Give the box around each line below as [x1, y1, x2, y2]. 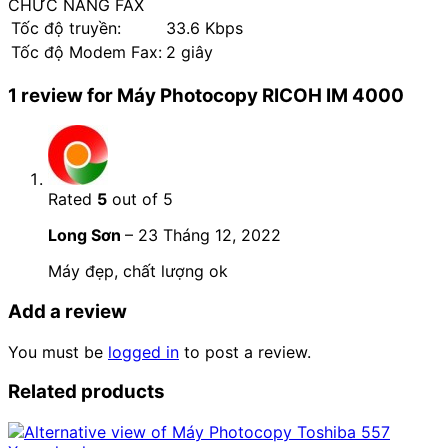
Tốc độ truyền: [11, 17, 121, 38]
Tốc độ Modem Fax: [11, 41, 162, 62]
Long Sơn [48, 225, 125, 246]
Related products [8, 380, 165, 404]
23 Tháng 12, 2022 [138, 225, 281, 246]
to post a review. [179, 341, 311, 362]
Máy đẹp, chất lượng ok [48, 261, 228, 282]
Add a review [8, 300, 127, 324]
